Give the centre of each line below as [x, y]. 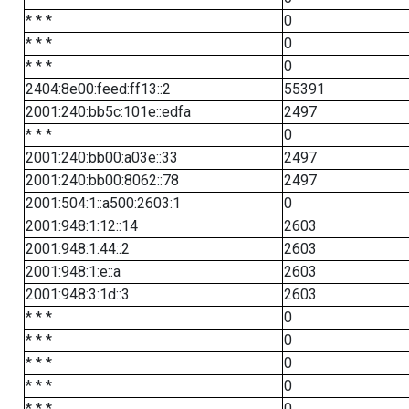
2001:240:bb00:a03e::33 [101, 157]
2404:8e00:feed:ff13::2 [98, 89]
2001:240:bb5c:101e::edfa [108, 112]
